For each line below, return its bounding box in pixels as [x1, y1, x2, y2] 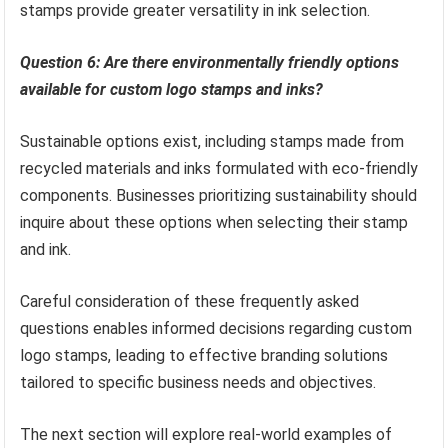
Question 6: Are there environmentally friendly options [20, 52, 400, 72]
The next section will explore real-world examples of [20, 424, 393, 444]
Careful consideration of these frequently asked [20, 291, 360, 311]
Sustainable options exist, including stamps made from [20, 131, 405, 151]
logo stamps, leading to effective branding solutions [20, 345, 389, 365]
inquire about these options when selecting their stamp [20, 212, 409, 232]
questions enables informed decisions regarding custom [20, 318, 413, 338]
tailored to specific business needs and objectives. [20, 372, 377, 392]
